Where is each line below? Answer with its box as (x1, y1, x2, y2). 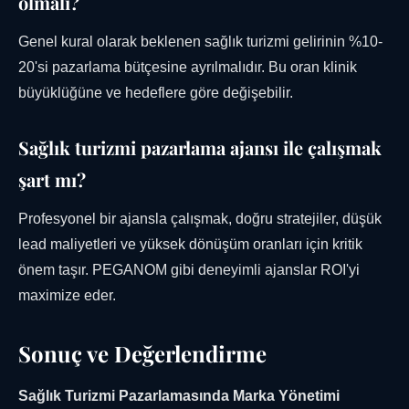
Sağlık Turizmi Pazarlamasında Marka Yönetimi (18, 388, 340, 404)
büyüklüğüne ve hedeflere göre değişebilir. (18, 85, 293, 101)
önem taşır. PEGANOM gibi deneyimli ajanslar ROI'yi (18, 262, 360, 278)
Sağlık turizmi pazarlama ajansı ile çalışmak (18, 135, 382, 161)
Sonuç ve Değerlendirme (18, 339, 267, 369)
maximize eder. (18, 288, 116, 304)
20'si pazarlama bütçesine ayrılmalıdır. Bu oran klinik (18, 59, 357, 76)
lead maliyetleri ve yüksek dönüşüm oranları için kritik (18, 236, 362, 253)
